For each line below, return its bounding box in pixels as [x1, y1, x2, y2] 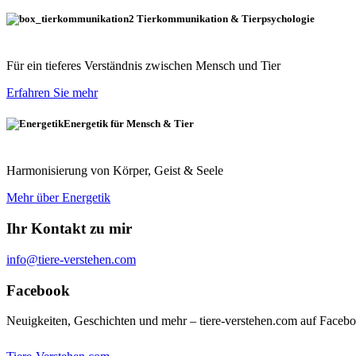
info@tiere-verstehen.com [6, 252, 136, 266]
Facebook [6, 281, 70, 299]
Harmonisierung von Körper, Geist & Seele [6, 164, 223, 178]
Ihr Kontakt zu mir [6, 220, 132, 238]
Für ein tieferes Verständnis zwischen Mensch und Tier [6, 59, 281, 73]
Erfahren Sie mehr [6, 86, 98, 100]
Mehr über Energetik [6, 191, 110, 205]
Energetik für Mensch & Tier [64, 118, 194, 130]
